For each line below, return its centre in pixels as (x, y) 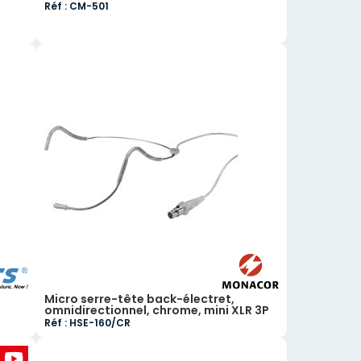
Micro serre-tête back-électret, (140, 299)
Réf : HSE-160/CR (88, 323)
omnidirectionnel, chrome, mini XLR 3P (157, 310)
